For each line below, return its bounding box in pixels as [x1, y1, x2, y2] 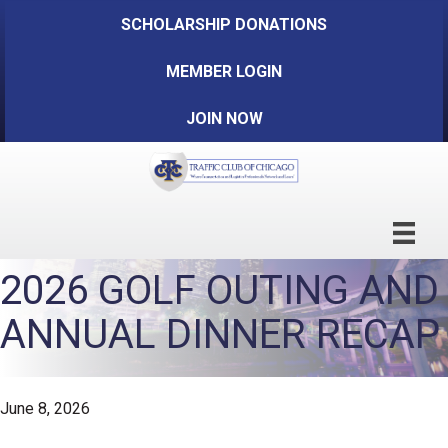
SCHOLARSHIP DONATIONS [121, 15, 327, 34]
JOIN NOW [185, 109, 263, 128]
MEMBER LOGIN [166, 62, 282, 81]
